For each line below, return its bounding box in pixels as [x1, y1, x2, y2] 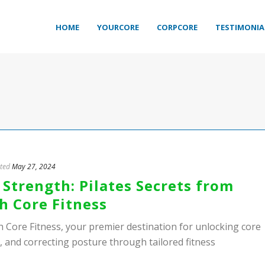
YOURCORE [97, 22, 139, 33]
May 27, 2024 [12, 161, 56, 172]
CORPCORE [157, 22, 198, 33]
